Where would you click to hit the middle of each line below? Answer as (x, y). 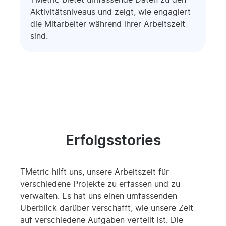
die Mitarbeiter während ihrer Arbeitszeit (108, 24)
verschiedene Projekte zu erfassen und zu (100, 184)
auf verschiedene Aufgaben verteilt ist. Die (102, 220)
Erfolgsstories (113, 141)
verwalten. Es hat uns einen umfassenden (99, 196)
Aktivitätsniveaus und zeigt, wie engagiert (110, 12)
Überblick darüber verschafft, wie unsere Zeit (107, 208)
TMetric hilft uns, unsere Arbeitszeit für (95, 172)
